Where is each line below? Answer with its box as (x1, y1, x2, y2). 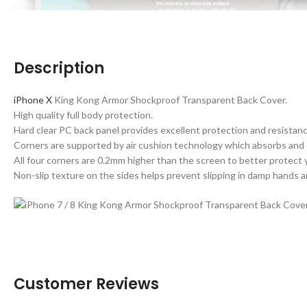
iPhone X (14, 93, 52, 106)
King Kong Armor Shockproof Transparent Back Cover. (52, 93, 287, 106)
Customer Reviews (14, 273, 159, 295)
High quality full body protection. (14, 108, 153, 121)
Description (14, 57, 104, 79)
